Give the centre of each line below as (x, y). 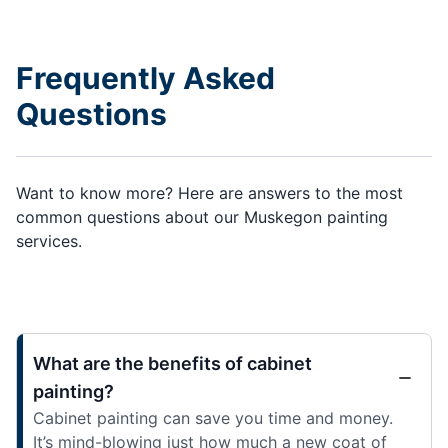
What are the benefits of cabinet (172, 363)
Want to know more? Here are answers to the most (209, 192)
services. (49, 240)
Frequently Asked (145, 77)
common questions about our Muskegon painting (202, 216)
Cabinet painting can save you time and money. (213, 417)
